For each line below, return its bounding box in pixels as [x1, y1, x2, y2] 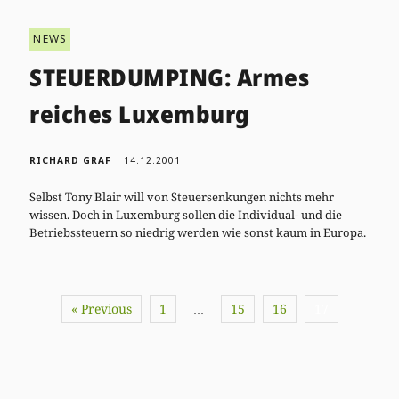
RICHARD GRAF [29, 153, 112, 167]
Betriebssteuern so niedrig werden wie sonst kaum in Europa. [29, 224, 367, 240]
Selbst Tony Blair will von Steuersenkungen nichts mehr [29, 188, 335, 205]
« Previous [70, 299, 132, 317]
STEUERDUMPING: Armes [29, 61, 310, 94]
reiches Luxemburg [29, 97, 250, 130]
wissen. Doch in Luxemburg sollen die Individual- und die [29, 206, 343, 223]
